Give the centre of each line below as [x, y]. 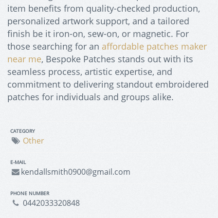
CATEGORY [23, 131]
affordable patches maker [154, 46]
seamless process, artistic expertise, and [90, 71]
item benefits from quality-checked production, [104, 8]
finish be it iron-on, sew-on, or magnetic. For [98, 33]
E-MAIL [18, 162]
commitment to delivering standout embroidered [108, 84]
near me [24, 59]
